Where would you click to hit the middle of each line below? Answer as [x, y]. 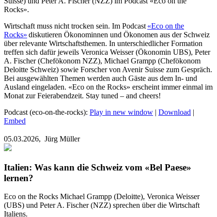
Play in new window [121, 112]
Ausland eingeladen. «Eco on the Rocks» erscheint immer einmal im [108, 87]
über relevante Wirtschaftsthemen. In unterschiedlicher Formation [103, 43]
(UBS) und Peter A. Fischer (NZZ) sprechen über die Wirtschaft [102, 205]
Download [175, 112]
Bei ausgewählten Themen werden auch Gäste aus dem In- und [101, 78]
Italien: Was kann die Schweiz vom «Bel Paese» [98, 167]
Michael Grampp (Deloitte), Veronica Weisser [130, 197]
